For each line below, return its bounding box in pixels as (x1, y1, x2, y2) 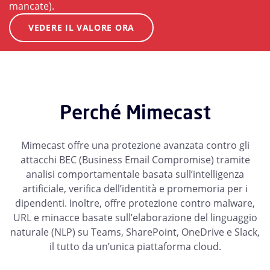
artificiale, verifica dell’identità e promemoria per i (22, 182, 248, 196)
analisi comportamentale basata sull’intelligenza (26, 168, 244, 181)
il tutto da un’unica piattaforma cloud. (49, 240, 221, 254)
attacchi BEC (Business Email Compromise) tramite (20, 153, 250, 167)
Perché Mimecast (59, 99, 211, 125)
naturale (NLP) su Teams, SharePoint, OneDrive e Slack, (10, 225, 260, 239)
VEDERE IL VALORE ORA (28, 22, 134, 34)
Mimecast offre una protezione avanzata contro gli (20, 139, 250, 152)
